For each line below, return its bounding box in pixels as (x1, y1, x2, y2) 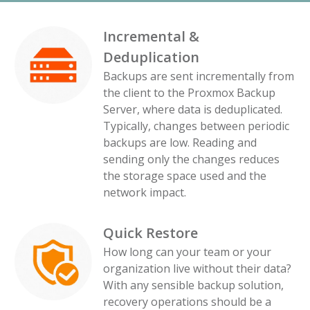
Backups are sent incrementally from (103, 69, 295, 84)
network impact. (103, 185, 187, 200)
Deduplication (103, 48, 200, 66)
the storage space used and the (103, 168, 267, 183)
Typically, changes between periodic (103, 118, 290, 134)
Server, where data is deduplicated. (103, 102, 283, 117)
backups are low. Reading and (103, 135, 257, 150)
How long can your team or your (103, 244, 272, 259)
